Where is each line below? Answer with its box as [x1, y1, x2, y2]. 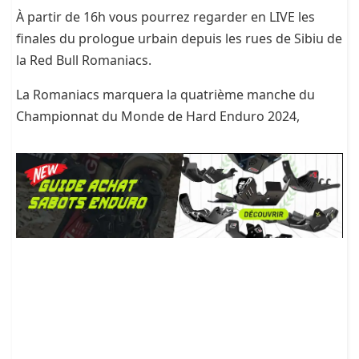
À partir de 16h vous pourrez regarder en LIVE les [16, 8, 315, 26]
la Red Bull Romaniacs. [16, 51, 151, 70]
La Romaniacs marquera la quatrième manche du [16, 86, 315, 104]
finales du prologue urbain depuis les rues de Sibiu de [16, 30, 342, 48]
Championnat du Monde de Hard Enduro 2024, [16, 107, 303, 126]
